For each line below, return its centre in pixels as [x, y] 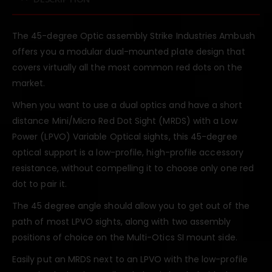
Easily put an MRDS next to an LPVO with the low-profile [130, 259]
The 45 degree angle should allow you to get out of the [131, 206]
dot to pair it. [40, 184]
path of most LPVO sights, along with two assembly [122, 221]
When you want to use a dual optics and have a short [127, 105]
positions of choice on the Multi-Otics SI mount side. [125, 237]
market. [29, 83]
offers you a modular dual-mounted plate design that [129, 51]
